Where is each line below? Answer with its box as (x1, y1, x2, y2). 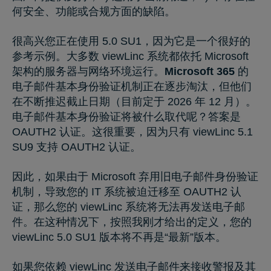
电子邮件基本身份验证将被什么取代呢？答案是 (12, 110, 241, 123)
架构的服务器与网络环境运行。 (12, 65, 165, 77)
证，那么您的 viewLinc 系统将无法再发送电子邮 (12, 200, 245, 213)
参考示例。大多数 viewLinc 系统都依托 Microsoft (12, 50, 249, 62)
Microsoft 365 (165, 65, 235, 77)
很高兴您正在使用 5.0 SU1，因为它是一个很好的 (12, 34, 250, 47)
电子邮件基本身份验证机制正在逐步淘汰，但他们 (12, 80, 252, 93)
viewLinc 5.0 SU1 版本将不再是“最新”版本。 (12, 230, 226, 243)
